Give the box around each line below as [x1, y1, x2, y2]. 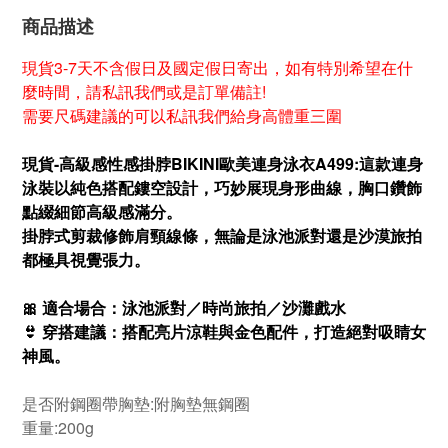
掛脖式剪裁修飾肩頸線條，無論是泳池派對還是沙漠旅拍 [22, 223, 422, 247]
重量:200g [22, 415, 94, 439]
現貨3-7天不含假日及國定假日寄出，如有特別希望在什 [22, 55, 413, 79]
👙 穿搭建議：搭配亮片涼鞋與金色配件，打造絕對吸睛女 [22, 319, 426, 343]
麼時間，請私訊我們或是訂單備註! [22, 79, 266, 103]
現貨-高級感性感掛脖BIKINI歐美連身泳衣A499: [22, 151, 359, 175]
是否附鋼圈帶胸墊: [22, 391, 154, 415]
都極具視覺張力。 [22, 247, 154, 271]
